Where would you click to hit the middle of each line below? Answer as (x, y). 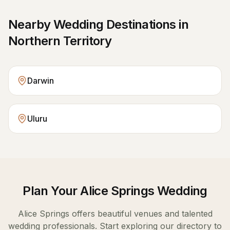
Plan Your (52, 191)
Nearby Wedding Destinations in (98, 24)
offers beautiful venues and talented (141, 214)
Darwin (41, 81)
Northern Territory (60, 41)
